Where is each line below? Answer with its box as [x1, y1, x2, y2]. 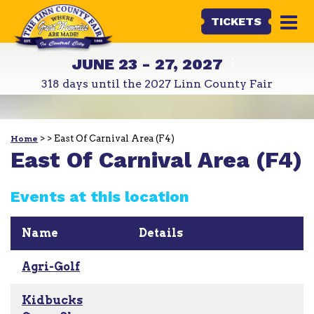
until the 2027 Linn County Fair [88, 77, 273, 90]
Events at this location [11, 188, 189, 206]
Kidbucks [22, 294, 83, 308]
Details [139, 226, 183, 240]
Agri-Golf [22, 260, 80, 274]
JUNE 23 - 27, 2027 [72, 55, 223, 73]
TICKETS [210, 14, 261, 28]
